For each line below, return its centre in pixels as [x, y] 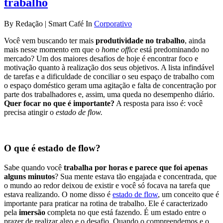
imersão [32, 213]
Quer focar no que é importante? [59, 103]
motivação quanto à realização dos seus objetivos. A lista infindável [109, 67]
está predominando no [173, 49]
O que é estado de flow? [52, 148]
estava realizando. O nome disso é [58, 195]
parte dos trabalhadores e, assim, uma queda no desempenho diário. [109, 94]
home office [119, 49]
